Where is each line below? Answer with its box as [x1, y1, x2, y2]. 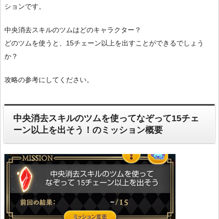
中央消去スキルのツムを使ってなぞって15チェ [13, 113, 199, 123]
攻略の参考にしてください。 [4, 76, 93, 84]
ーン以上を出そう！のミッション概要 [13, 125, 163, 135]
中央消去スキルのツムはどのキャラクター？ [4, 26, 141, 34]
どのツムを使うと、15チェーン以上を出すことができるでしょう [4, 39, 204, 47]
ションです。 [4, 2, 45, 11]
